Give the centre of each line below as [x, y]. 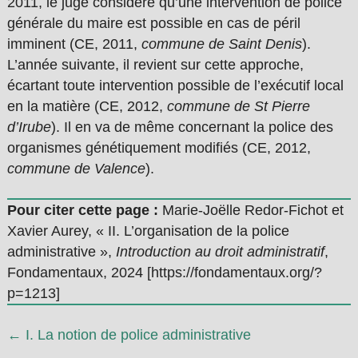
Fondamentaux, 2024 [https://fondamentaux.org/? [164, 273]
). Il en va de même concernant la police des [192, 127]
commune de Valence [76, 169]
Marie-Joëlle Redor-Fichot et [251, 211]
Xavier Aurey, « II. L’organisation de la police [148, 231]
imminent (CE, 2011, [74, 44]
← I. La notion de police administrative [129, 335]
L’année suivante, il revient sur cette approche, [155, 65]
